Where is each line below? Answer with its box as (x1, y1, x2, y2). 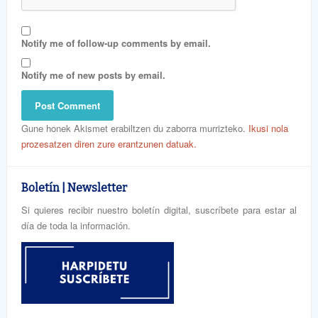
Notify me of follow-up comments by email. (21, 35, 211, 50)
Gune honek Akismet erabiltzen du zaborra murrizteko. (21, 121, 248, 135)
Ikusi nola (248, 121, 288, 135)
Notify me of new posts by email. (21, 67, 165, 82)
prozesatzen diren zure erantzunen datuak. (21, 136, 197, 150)
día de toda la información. (21, 218, 131, 232)
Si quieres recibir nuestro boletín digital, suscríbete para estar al (21, 202, 297, 216)
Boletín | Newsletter (21, 180, 127, 194)
